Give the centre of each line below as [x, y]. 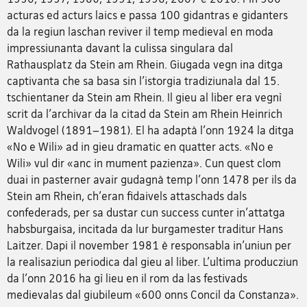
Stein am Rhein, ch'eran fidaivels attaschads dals [127, 196]
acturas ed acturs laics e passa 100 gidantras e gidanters [147, 15]
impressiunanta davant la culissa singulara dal [120, 48]
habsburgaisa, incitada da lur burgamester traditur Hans [145, 229]
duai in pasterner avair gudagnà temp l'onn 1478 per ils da [152, 179]
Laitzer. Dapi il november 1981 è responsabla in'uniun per [149, 245]
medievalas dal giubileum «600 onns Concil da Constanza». [153, 294]
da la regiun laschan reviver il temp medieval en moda [140, 31]
